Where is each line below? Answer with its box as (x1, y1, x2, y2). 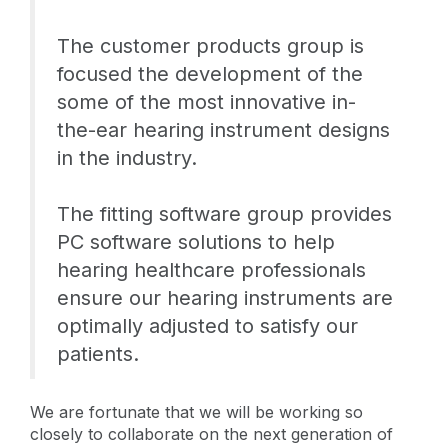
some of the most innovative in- (57, 89, 356, 114)
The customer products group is (57, 33, 364, 58)
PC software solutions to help (57, 229, 335, 254)
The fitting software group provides (57, 201, 392, 226)
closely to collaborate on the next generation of (30, 423, 393, 444)
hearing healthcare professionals (57, 257, 366, 282)
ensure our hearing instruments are (57, 285, 393, 310)
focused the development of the (57, 61, 363, 86)
